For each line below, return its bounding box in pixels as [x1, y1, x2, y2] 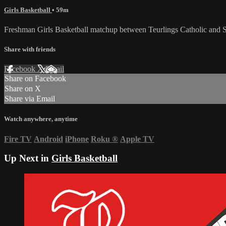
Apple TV [120, 134, 154, 143]
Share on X [5, 84, 41, 93]
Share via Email [5, 94, 55, 103]
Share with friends [4, 45, 55, 53]
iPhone [65, 134, 89, 143]
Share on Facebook [5, 74, 66, 83]
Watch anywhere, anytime [4, 115, 78, 123]
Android [34, 134, 63, 143]
